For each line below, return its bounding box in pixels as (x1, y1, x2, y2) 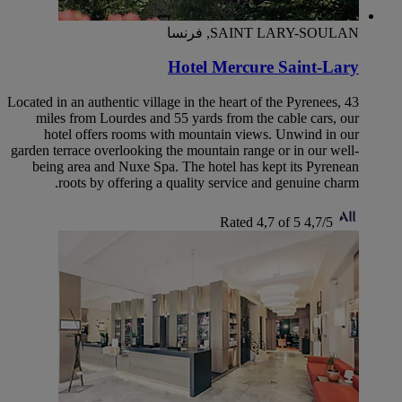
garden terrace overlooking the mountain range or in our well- (11, 143, 359, 159)
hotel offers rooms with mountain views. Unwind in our (44, 127, 359, 143)
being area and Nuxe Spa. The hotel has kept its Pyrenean (32, 159, 359, 175)
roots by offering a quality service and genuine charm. (58, 175, 359, 191)
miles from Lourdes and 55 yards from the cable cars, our (36, 110, 359, 127)
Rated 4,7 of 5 (220, 214, 301, 231)
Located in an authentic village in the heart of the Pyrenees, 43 (7, 94, 359, 110)
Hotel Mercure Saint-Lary (168, 57, 359, 77)
